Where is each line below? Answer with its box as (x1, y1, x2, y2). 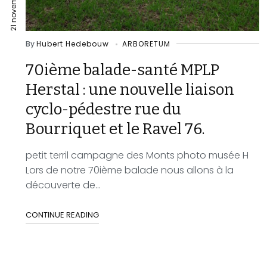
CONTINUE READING (26, 209, 100, 221)
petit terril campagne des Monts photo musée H (26, 148, 249, 162)
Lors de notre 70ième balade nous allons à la (26, 163, 234, 177)
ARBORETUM (122, 39, 171, 49)
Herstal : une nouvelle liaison (26, 80, 235, 99)
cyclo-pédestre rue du (26, 100, 182, 119)
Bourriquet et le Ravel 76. (26, 120, 206, 138)
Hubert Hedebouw (36, 39, 110, 49)
